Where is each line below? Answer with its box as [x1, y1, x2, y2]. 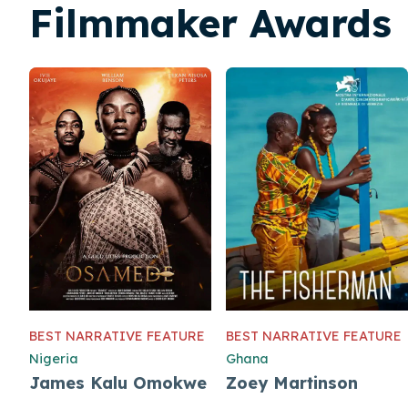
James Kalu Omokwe [29, 372, 207, 393]
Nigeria [29, 350, 78, 367]
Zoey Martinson [226, 372, 358, 393]
